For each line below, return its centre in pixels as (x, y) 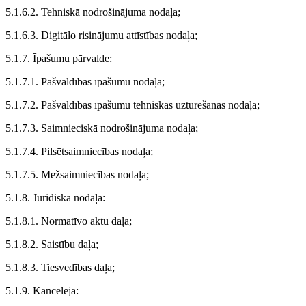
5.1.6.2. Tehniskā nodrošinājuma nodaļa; (93, 12)
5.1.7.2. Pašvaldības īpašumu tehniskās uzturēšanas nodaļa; (133, 105)
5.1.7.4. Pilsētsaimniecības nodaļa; (79, 151)
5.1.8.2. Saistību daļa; (52, 244)
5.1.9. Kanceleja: (42, 291)
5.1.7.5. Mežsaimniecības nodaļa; (77, 175)
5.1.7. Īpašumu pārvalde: (59, 58)
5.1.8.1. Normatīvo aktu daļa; (69, 221)
